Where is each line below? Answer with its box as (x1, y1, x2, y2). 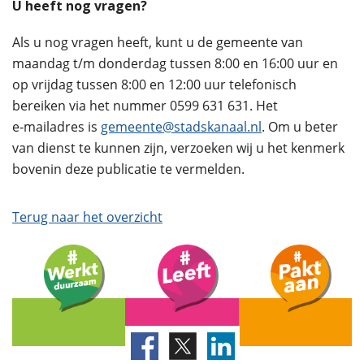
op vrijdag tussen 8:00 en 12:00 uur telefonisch (12, 76, 297, 94)
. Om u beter (262, 118, 338, 136)
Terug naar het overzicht (12, 207, 162, 226)
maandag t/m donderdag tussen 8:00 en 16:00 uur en (12, 54, 338, 73)
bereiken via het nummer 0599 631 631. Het (12, 97, 278, 115)
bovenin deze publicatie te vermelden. (12, 160, 245, 179)
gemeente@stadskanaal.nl (101, 118, 262, 136)
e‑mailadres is (12, 118, 101, 136)
